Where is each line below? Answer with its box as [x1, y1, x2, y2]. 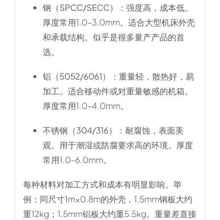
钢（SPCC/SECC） [42, 2, 118, 13]
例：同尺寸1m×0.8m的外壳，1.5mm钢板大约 [23, 193, 192, 205]
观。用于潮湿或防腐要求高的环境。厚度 [42, 139, 193, 151]
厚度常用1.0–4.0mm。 [42, 100, 129, 111]
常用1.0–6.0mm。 [42, 154, 111, 165]
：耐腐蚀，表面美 [116, 125, 184, 136]
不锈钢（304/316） [42, 125, 117, 136]
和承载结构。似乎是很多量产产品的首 [42, 31, 185, 43]
